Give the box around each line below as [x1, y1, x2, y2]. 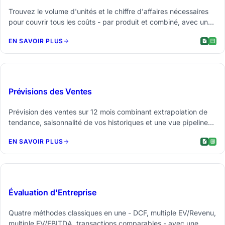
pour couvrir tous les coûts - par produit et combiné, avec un [9, 17, 208, 26]
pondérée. [9, 129, 42, 138]
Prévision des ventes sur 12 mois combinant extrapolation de [9, 107, 207, 117]
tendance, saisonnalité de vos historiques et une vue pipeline [9, 118, 208, 127]
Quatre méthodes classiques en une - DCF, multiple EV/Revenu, [9, 208, 216, 217]
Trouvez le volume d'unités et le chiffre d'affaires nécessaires [9, 7, 208, 16]
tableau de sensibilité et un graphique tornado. [9, 28, 162, 37]
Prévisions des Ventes [9, 86, 92, 97]
